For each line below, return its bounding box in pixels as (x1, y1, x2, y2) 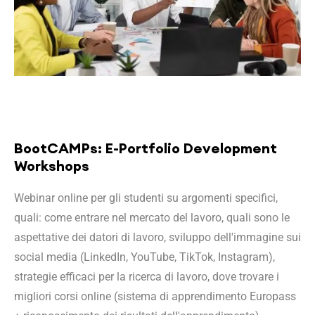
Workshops (14, 157, 89, 174)
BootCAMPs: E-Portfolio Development (14, 139, 277, 157)
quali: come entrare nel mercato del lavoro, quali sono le (14, 211, 290, 224)
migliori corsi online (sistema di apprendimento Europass (14, 290, 296, 303)
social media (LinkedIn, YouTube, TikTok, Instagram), (14, 250, 275, 264)
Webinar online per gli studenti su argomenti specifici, (14, 191, 278, 205)
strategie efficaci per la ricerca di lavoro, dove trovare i (14, 270, 279, 283)
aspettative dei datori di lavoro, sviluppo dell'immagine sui (14, 231, 301, 244)
